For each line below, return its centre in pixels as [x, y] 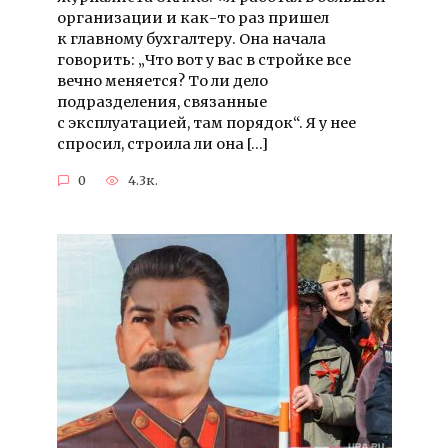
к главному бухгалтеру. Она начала [191, 39]
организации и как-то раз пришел [192, 18]
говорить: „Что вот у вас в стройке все [203, 60]
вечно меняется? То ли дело [162, 81]
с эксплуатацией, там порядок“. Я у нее [206, 123]
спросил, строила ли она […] [162, 144]
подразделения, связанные [161, 102]
